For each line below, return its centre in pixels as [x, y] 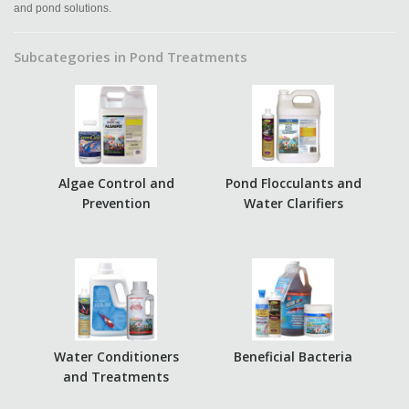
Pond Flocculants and [293, 183]
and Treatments [116, 377]
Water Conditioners [116, 357]
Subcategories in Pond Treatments [131, 57]
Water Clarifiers [293, 203]
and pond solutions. [63, 8]
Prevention [116, 203]
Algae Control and [116, 183]
